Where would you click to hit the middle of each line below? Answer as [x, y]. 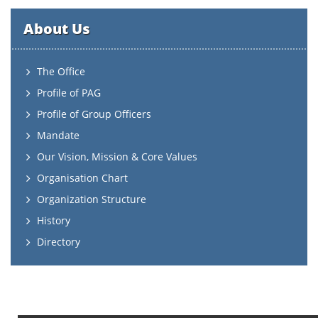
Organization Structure [92, 199]
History [54, 220]
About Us [57, 29]
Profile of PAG [69, 93]
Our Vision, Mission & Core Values [117, 157]
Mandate [58, 135]
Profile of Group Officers [94, 114]
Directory [59, 242]
